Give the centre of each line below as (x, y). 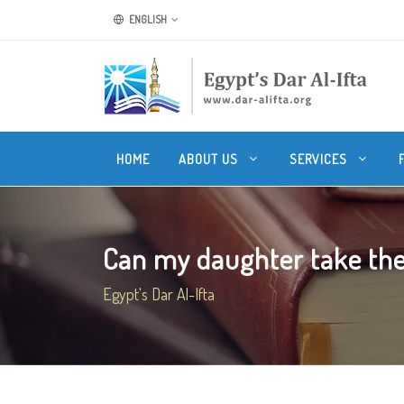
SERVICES (320, 159)
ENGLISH (147, 19)
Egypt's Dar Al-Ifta (159, 294)
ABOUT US (210, 159)
